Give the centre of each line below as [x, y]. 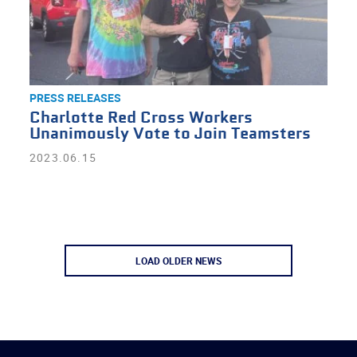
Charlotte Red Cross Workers [141, 118]
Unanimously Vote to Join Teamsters [170, 134]
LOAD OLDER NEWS [178, 261]
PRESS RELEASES [75, 98]
